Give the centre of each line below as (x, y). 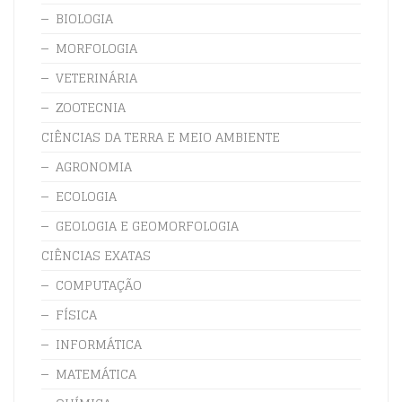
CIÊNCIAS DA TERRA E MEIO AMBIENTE (161, 136)
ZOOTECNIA (91, 107)
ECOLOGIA (86, 196)
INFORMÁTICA (99, 344)
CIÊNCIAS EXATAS (96, 255)
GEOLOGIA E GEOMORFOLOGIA (147, 225)
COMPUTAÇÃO (99, 284)
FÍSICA (76, 314)
